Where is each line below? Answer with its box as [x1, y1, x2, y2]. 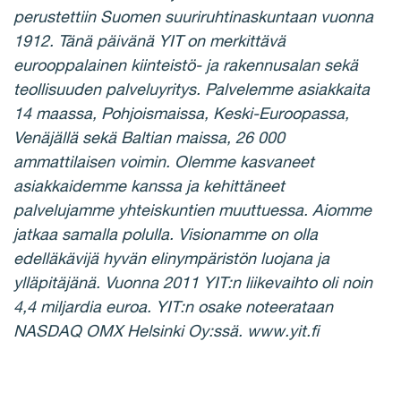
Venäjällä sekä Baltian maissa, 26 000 [13, 127, 285, 147]
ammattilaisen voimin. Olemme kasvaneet [13, 151, 314, 171]
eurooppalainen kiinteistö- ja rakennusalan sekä [13, 55, 358, 74]
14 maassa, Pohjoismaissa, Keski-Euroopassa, [13, 103, 349, 123]
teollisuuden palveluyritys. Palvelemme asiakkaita [13, 79, 370, 98]
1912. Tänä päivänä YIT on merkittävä [13, 30, 286, 50]
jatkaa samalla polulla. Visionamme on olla [13, 224, 318, 243]
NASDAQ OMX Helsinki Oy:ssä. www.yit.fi [13, 320, 319, 340]
